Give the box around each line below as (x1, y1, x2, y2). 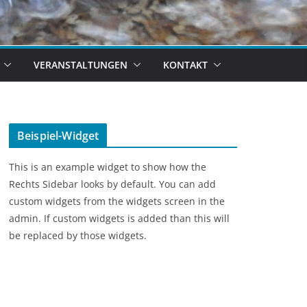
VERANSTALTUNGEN (34, 58, 127, 71)
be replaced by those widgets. (9, 228, 147, 242)
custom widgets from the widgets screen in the (9, 194, 225, 208)
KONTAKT (163, 58, 208, 71)
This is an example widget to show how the (9, 160, 206, 173)
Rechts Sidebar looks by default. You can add (9, 177, 216, 191)
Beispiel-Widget (17, 127, 99, 143)
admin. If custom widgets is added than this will (9, 211, 230, 225)
